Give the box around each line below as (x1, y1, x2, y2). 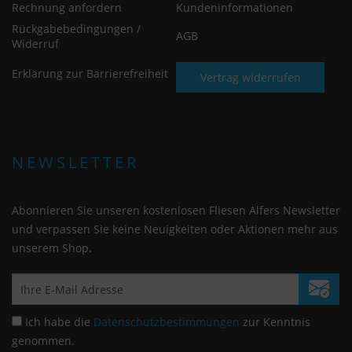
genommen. (12, 332, 75, 348)
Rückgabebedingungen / (12, 20, 141, 36)
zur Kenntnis (240, 313, 310, 329)
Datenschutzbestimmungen (93, 313, 240, 329)
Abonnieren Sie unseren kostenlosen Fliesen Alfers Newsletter (12, 202, 340, 218)
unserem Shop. (12, 240, 92, 255)
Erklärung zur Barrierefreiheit (12, 65, 168, 81)
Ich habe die (25, 313, 93, 329)
